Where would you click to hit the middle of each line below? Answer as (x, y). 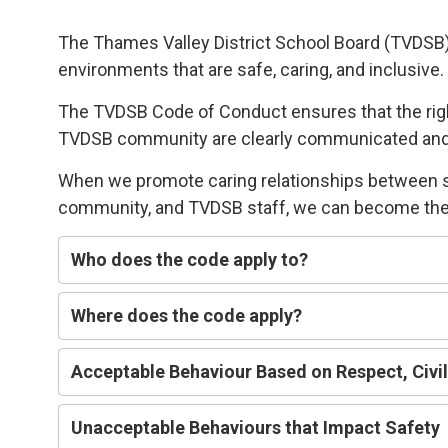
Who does (114, 259)
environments (114, 69)
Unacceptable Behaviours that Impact (228, 427)
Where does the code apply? (187, 315)
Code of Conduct (220, 111)
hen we (105, 180)
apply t (259, 259)
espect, (380, 371)
